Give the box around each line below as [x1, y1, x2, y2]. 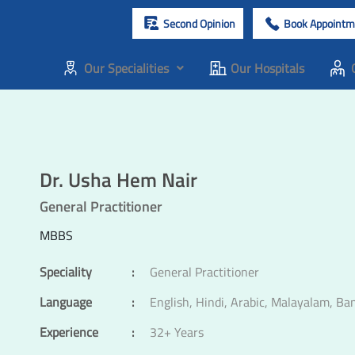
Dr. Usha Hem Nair [40, 164, 197, 195]
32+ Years [150, 322, 204, 342]
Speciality [40, 261, 92, 281]
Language [40, 292, 92, 311]
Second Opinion [162, 14, 235, 32]
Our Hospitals [230, 59, 304, 78]
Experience [40, 322, 98, 342]
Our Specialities [83, 59, 169, 78]
